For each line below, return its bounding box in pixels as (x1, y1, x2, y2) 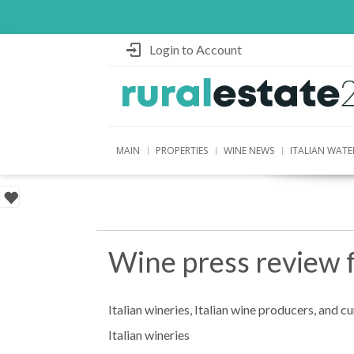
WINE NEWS (224, 143, 274, 157)
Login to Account (149, 42, 242, 57)
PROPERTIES (156, 143, 208, 157)
